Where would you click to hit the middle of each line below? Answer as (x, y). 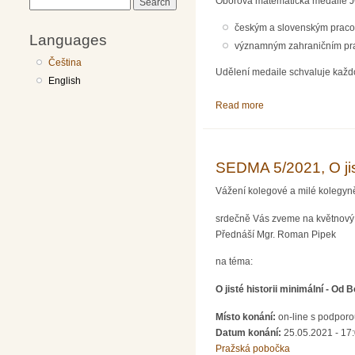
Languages (68, 39)
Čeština (65, 62)
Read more (240, 106)
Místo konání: (247, 317)
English (65, 80)
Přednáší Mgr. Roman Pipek (276, 234)
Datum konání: (250, 332)
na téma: (234, 262)
